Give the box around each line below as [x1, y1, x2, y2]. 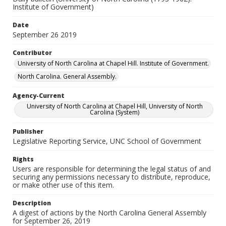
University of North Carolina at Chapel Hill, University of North [26, 102, 203, 110]
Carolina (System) [90, 108, 139, 117]
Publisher [13, 127, 43, 136]
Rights [13, 155, 34, 163]
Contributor [13, 48, 52, 57]
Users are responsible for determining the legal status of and [13, 164, 211, 174]
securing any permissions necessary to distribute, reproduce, [13, 172, 210, 182]
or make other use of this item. [13, 180, 114, 190]
